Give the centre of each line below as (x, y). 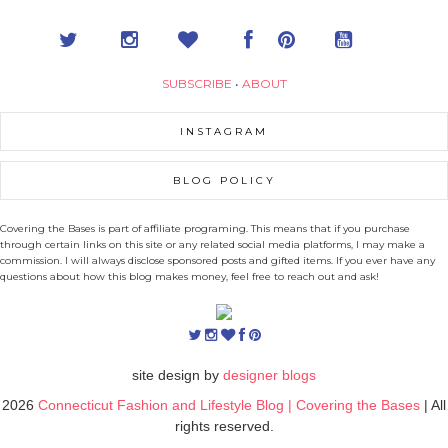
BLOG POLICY (224, 181)
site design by (177, 375)
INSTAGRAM (224, 132)
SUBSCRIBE (196, 84)
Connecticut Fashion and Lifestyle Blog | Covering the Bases (231, 405)
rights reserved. (224, 426)
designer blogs (269, 375)
